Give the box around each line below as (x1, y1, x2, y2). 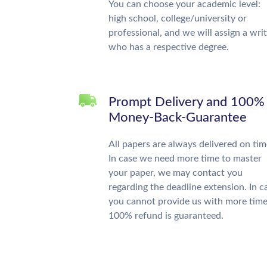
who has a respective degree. (108, 42, 229, 52)
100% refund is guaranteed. (108, 211, 223, 221)
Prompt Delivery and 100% (108, 95, 265, 108)
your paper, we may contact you (108, 168, 243, 178)
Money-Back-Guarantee (108, 111, 247, 124)
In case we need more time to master (108, 154, 262, 163)
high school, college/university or (108, 14, 247, 23)
